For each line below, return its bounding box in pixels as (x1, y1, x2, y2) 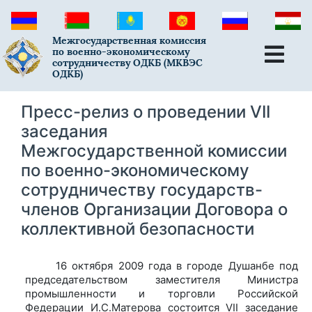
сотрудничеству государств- (21, 179, 263, 200)
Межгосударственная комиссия (52, 34, 207, 47)
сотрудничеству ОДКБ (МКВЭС (52, 56, 203, 70)
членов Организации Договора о (21, 198, 288, 219)
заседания (21, 120, 108, 141)
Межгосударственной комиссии (21, 140, 287, 161)
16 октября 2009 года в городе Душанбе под (56, 258, 298, 272)
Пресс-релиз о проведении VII (21, 101, 270, 122)
